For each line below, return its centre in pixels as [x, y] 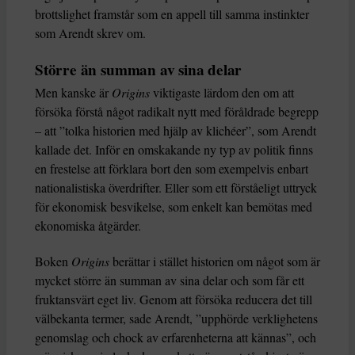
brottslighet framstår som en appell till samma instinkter [172, 14]
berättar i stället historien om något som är [215, 261]
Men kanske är [73, 93]
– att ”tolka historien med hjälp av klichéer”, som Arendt [176, 131]
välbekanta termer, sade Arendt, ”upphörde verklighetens [176, 319]
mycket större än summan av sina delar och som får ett [170, 281]
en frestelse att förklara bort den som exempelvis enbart [172, 169]
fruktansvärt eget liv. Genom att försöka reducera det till [174, 300]
